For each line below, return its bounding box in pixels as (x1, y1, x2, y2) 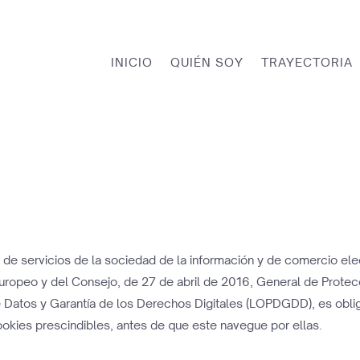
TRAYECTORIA (260, 54, 353, 69)
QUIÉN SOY (170, 54, 243, 69)
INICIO (110, 54, 153, 69)
